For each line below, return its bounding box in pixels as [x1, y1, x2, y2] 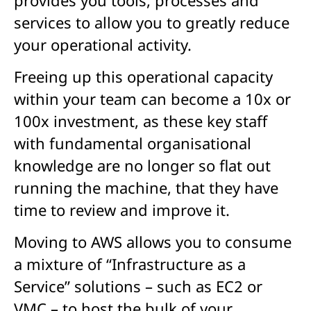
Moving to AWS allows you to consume [14, 231, 292, 253]
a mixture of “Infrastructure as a [14, 253, 246, 275]
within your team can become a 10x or [14, 87, 291, 109]
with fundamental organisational [14, 132, 251, 153]
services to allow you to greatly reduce [14, 11, 289, 33]
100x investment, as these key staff [14, 110, 267, 131]
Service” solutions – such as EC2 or [14, 276, 262, 297]
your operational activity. [14, 33, 192, 55]
